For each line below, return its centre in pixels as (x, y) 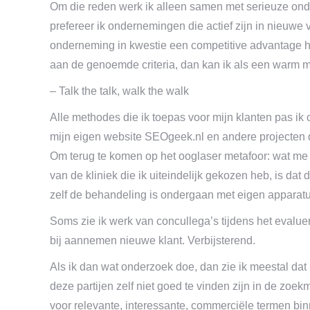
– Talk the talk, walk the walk (119, 91)
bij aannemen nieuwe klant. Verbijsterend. (153, 240)
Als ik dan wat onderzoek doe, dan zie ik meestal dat (178, 267)
